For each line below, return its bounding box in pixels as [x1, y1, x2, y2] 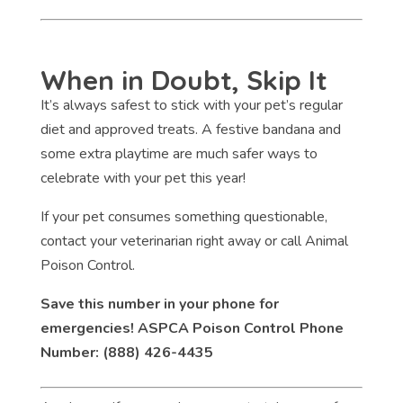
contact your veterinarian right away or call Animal [40, 231, 348, 252]
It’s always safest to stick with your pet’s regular [40, 95, 343, 116]
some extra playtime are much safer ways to [40, 144, 318, 165]
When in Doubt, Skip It [40, 63, 327, 98]
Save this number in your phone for [40, 294, 279, 315]
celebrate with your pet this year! [40, 168, 246, 189]
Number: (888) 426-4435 [40, 343, 213, 363]
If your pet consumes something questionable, [40, 207, 327, 228]
